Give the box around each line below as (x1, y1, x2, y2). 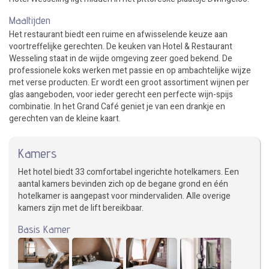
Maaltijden (9, 13, 50, 26)
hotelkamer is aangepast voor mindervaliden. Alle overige (18, 189, 231, 202)
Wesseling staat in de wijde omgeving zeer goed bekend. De (9, 52, 232, 65)
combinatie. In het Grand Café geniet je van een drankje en (9, 100, 225, 113)
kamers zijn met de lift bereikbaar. (18, 201, 144, 214)
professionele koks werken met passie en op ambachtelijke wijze (9, 64, 251, 77)
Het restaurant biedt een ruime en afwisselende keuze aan (9, 28, 228, 41)
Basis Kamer (18, 222, 70, 235)
